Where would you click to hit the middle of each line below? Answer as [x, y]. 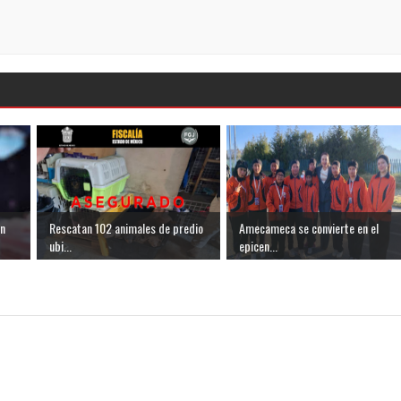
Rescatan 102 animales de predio [126, 228]
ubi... [60, 246]
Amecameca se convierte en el [309, 228]
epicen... [258, 246]
